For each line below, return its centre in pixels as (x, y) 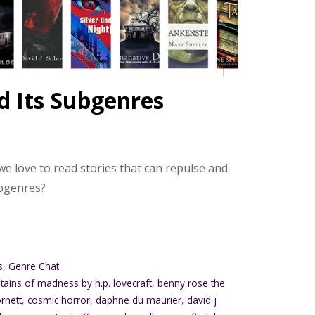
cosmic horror (59, 300)
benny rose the (192, 283)
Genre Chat (34, 266)
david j (202, 300)
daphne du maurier (139, 300)
